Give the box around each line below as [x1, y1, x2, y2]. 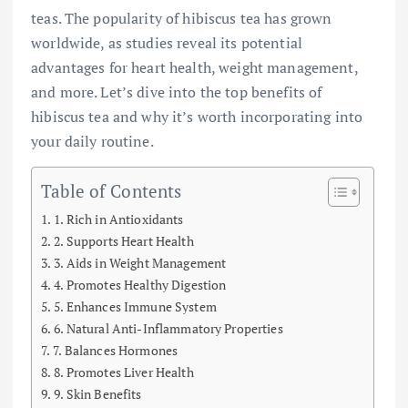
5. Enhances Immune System [54, 297, 217, 315]
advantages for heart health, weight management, [31, 56, 358, 77]
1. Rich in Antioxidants [54, 209, 184, 228]
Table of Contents [41, 178, 182, 202]
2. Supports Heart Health [54, 231, 194, 250]
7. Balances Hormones [53, 341, 178, 359]
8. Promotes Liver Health [54, 362, 194, 381]
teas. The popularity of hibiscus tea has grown [31, 7, 332, 28]
